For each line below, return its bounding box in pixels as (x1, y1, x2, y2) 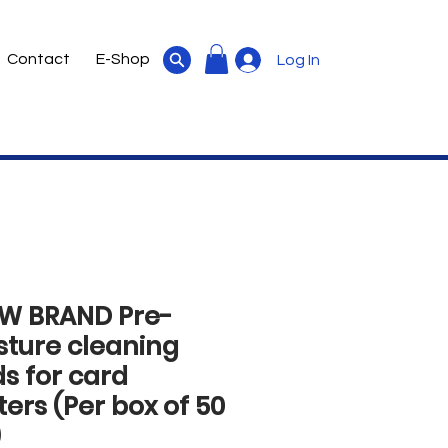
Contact (7, 51, 70, 67)
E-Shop (96, 51, 150, 67)
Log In (276, 52, 320, 68)
